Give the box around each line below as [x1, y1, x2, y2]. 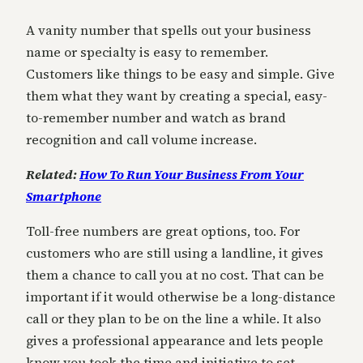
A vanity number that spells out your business [26, 20, 311, 39]
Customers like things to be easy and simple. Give [26, 64, 335, 83]
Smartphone [26, 186, 101, 205]
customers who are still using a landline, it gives [26, 243, 323, 262]
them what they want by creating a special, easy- [26, 86, 327, 105]
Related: [26, 164, 79, 183]
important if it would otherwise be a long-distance [26, 287, 335, 305]
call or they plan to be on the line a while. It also [26, 309, 321, 327]
